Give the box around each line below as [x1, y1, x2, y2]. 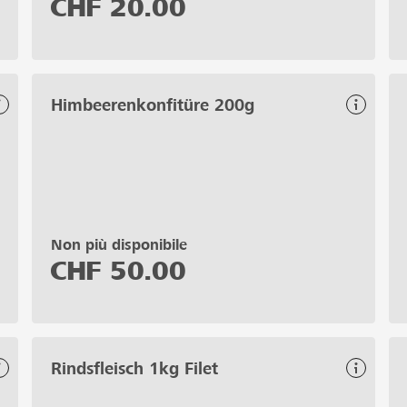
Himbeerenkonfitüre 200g [51, 94, 254, 114]
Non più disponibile [51, 235, 187, 253]
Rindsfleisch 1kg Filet [51, 358, 218, 378]
